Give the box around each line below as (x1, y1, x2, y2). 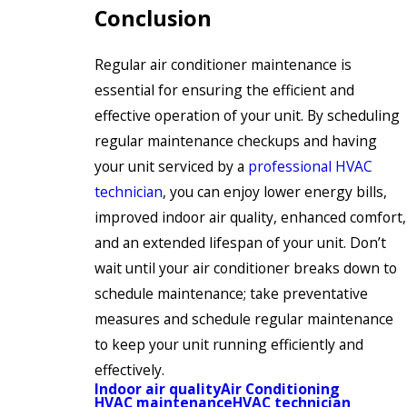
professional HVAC (248, 155, 372, 176)
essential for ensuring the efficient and (94, 79, 354, 100)
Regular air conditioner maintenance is (94, 54, 352, 74)
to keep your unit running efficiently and (94, 333, 363, 354)
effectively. (94, 359, 164, 380)
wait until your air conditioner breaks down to (94, 257, 397, 278)
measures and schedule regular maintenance (94, 308, 393, 329)
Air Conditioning (221, 378, 340, 399)
